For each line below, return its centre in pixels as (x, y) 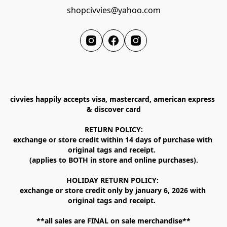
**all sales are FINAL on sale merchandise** (113, 221)
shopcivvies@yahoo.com (113, 10)
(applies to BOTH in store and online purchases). (113, 160)
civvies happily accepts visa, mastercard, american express (112, 99)
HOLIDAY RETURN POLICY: (113, 180)
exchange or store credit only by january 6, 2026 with (112, 191)
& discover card (113, 109)
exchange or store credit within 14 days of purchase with (112, 140)
